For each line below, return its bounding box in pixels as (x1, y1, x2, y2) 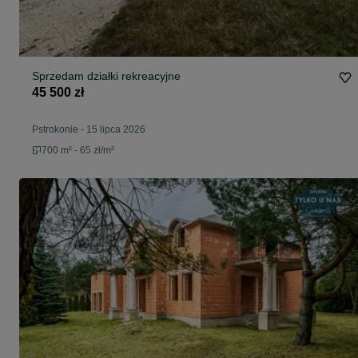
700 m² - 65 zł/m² (42, 145, 114, 157)
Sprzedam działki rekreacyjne (32, 70, 181, 83)
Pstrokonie (32, 124, 78, 136)
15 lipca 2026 (86, 124, 145, 136)
